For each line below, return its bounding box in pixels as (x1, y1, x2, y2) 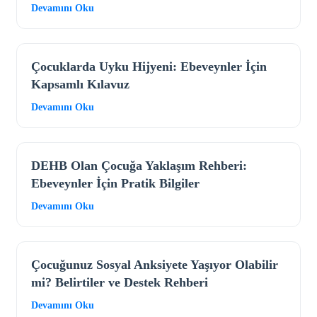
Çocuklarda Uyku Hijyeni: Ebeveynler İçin (31, 59, 267, 74)
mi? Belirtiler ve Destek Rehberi (31, 275, 208, 290)
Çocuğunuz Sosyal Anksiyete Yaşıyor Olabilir (31, 258, 278, 272)
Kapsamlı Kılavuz (31, 77, 129, 92)
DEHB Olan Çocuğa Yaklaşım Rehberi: (31, 158, 247, 173)
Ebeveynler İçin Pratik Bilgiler (31, 176, 200, 191)
